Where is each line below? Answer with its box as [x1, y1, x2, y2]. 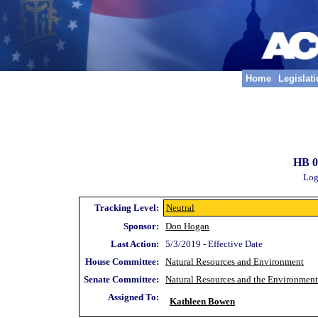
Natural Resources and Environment [165, 256, 304, 267]
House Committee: [85, 256, 159, 267]
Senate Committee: [84, 274, 159, 285]
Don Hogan [165, 221, 209, 231]
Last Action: [111, 238, 159, 249]
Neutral [166, 202, 194, 213]
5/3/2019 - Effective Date [165, 238, 263, 249]
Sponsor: [124, 221, 159, 231]
